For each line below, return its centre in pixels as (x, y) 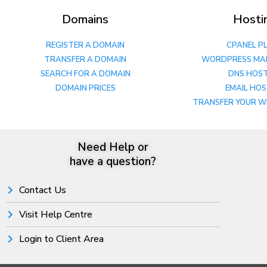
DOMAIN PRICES (86, 88)
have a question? (113, 161)
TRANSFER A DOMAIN (86, 59)
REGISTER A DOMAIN (86, 45)
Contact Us (43, 190)
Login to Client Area (61, 239)
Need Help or (113, 147)
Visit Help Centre (56, 214)
